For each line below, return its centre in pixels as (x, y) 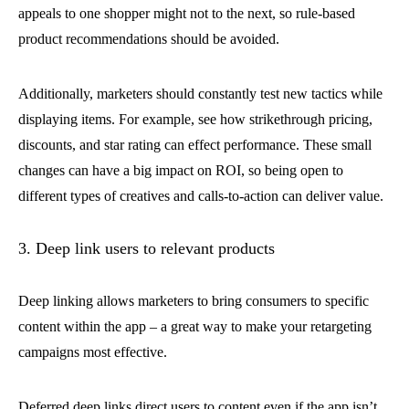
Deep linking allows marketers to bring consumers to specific (194, 301)
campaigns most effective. (93, 352)
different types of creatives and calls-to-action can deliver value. (201, 196)
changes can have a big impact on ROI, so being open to (181, 170)
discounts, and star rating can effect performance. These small (195, 145)
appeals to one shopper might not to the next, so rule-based (187, 13)
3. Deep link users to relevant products (147, 248)
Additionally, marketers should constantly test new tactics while (200, 94)
